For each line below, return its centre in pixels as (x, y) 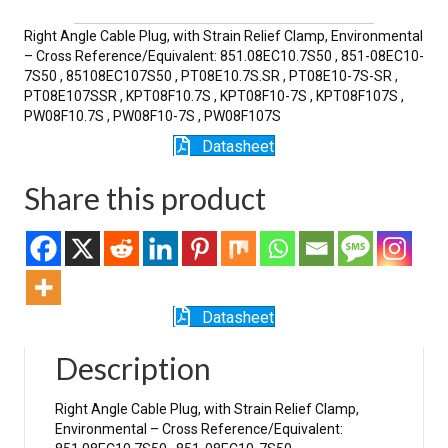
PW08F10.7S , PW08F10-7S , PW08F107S (152, 115)
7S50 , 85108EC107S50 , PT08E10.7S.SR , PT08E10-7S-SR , (211, 75)
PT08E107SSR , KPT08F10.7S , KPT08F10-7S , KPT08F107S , (214, 95)
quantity (50, 28)
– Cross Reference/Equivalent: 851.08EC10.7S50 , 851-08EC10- (224, 55)
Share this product (145, 197)
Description (133, 368)
